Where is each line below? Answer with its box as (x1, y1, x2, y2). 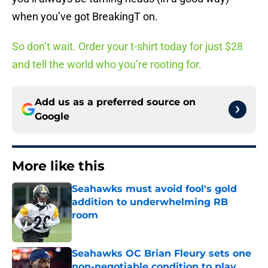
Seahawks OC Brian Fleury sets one (72, 248, 251, 260)
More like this (12, 158, 105, 175)
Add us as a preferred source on (35, 96, 196, 108)
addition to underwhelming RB (72, 196, 228, 208)
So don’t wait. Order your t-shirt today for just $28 (12, 40, 243, 53)
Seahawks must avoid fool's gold (72, 183, 237, 195)
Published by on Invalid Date (71, 222, 175, 232)
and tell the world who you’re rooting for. (12, 58, 204, 71)
